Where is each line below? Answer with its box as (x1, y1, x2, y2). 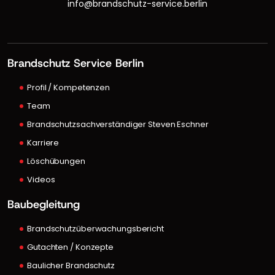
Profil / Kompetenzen (27, 81, 110, 93)
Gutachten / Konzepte (27, 241, 114, 253)
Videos (27, 173, 55, 185)
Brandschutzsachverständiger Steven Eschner (27, 118, 209, 130)
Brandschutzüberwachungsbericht (27, 222, 164, 234)
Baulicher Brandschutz (27, 259, 115, 271)
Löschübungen (27, 155, 85, 167)
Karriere (27, 136, 60, 149)
